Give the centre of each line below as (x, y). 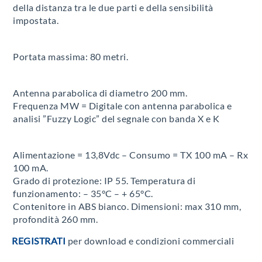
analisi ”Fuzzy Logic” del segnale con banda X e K (116, 118)
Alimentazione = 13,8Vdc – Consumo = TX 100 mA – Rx (130, 155)
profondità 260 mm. (55, 219)
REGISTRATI (39, 241)
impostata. (36, 20)
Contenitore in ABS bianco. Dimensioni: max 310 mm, (127, 206)
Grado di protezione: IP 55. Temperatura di (104, 180)
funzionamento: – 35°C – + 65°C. (83, 193)
